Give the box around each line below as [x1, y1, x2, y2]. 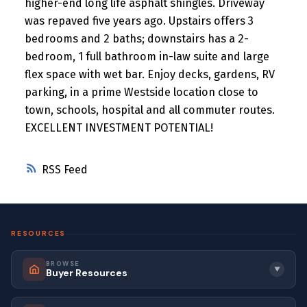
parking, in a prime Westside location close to [24, 85, 258, 99]
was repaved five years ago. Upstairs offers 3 [24, 14, 254, 27]
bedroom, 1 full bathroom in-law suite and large [24, 49, 269, 63]
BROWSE [46, 260, 79, 269]
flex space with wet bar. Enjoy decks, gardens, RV [24, 67, 275, 81]
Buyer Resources [46, 267, 127, 280]
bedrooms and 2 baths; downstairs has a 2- [24, 32, 249, 45]
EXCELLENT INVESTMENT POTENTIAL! [24, 121, 213, 134]
